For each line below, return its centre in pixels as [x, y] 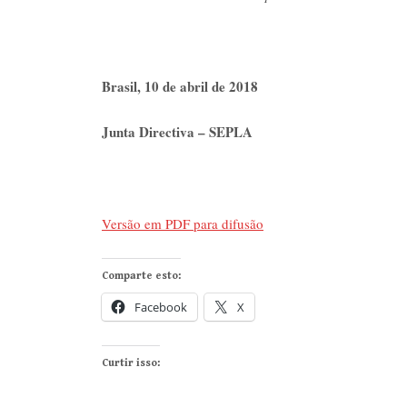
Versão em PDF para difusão [183, 224]
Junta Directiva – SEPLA [177, 132]
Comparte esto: [141, 275]
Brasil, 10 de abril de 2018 [180, 87]
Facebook [161, 307]
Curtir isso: [131, 362]
